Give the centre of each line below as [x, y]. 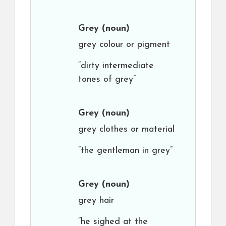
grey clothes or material [126, 129]
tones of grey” [107, 79]
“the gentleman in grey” [125, 151]
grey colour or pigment [124, 45]
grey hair [96, 201]
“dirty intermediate [116, 66]
